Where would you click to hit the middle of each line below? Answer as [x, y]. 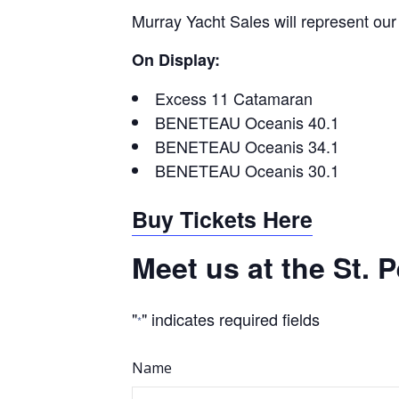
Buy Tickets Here [222, 219]
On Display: [176, 59]
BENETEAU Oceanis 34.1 [247, 146]
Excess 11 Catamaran [234, 98]
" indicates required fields [231, 318]
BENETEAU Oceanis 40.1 [247, 122]
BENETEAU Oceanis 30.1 [247, 170]
